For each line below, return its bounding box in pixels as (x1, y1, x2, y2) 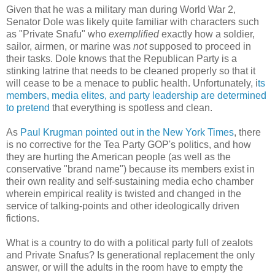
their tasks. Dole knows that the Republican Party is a (6, 53, 237, 64)
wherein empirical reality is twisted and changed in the (6, 188, 241, 199)
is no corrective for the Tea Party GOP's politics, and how (6, 139, 251, 150)
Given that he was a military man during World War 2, (6, 4, 236, 15)
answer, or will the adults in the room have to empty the (6, 261, 243, 273)
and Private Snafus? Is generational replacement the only (6, 249, 255, 260)
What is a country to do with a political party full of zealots (6, 237, 253, 248)
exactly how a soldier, (161, 28, 255, 39)
